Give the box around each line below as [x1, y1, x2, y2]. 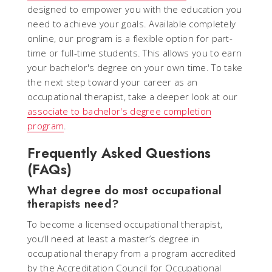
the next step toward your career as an [27, 75, 198, 88]
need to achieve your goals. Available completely [27, 17, 236, 30]
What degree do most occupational [27, 182, 222, 199]
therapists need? [27, 195, 119, 212]
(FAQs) [27, 159, 72, 179]
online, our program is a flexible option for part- [27, 32, 233, 44]
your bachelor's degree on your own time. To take [27, 61, 243, 73]
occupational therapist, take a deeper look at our [27, 90, 238, 103]
